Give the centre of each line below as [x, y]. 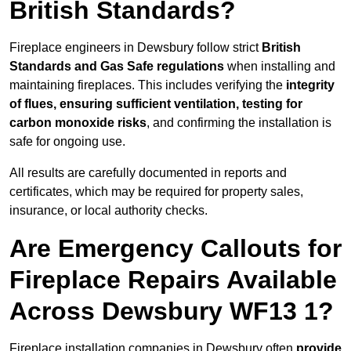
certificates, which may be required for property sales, [156, 192]
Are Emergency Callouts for [175, 249]
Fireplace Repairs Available [173, 280]
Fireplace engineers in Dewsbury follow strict [136, 48]
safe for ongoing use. [67, 142]
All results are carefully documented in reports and [148, 173]
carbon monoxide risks [78, 123]
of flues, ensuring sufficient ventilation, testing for [156, 104]
